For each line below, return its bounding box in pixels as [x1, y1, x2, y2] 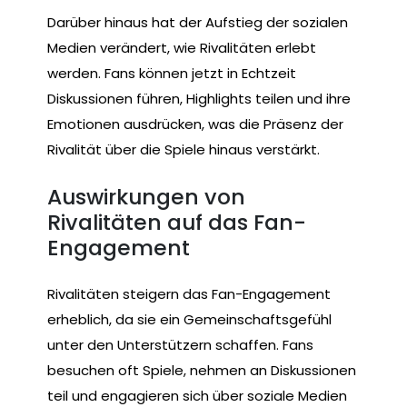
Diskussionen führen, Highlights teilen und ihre [47, 89, 351, 109]
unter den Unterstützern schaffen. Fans [47, 335, 313, 355]
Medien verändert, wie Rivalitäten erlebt [47, 38, 316, 58]
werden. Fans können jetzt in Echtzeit [47, 64, 296, 84]
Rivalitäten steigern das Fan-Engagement [47, 284, 331, 304]
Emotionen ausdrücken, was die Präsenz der [47, 114, 343, 134]
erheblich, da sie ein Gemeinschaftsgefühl [47, 310, 332, 330]
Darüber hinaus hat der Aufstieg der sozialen [47, 13, 348, 33]
